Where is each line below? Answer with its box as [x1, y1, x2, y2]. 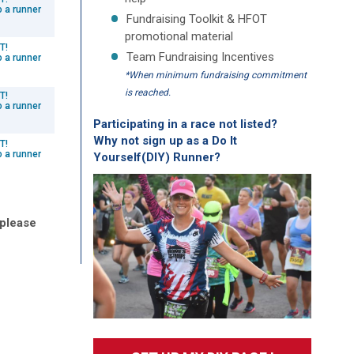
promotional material [124, 29, 233, 43]
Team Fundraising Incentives [126, 49, 274, 64]
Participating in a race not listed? [92, 116, 277, 131]
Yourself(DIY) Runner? [92, 149, 220, 164]
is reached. [124, 86, 171, 98]
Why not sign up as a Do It [92, 133, 237, 148]
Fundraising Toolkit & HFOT [126, 12, 267, 26]
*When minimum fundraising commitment [124, 69, 307, 81]
